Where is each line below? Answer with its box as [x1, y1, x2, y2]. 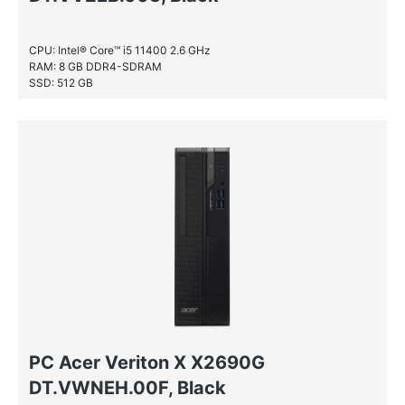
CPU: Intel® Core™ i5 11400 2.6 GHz [29, 43, 211, 57]
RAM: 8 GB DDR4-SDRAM [29, 60, 162, 73]
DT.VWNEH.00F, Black [29, 377, 226, 399]
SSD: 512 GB [29, 76, 93, 89]
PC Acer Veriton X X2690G [29, 352, 265, 373]
